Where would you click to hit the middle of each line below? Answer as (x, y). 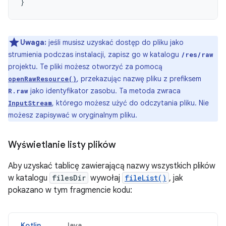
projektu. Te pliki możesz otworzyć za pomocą (85, 67)
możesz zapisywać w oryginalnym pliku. (73, 115)
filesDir (69, 178)
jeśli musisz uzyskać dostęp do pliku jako (115, 42)
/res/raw (197, 54)
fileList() (146, 178)
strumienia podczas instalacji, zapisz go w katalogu (95, 54)
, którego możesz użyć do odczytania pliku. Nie (130, 103)
